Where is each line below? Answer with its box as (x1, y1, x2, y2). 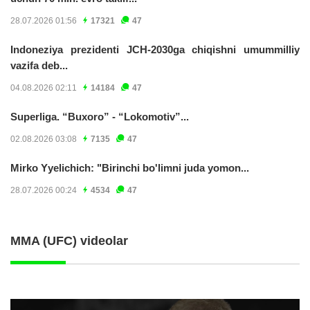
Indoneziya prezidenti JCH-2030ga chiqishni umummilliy (10, 43, 300, 55)
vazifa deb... (10, 59, 68, 71)
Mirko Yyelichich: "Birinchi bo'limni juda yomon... (10, 161, 249, 174)
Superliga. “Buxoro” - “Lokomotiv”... (10, 110, 189, 122)
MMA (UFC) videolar (10, 233, 128, 248)
